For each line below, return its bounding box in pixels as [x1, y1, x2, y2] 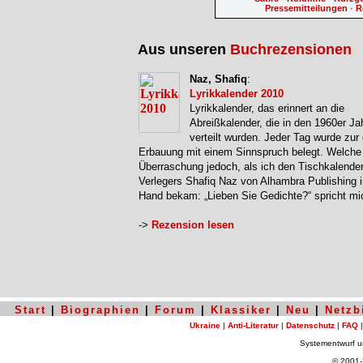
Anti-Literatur [228, 321, 279, 330]
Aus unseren [138, 41, 230, 58]
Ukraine [190, 321, 220, 330]
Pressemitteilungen [265, 2, 348, 13]
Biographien [61, 304, 140, 316]
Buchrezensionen [230, 41, 352, 58]
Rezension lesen [152, 219, 234, 232]
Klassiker [211, 304, 271, 316]
